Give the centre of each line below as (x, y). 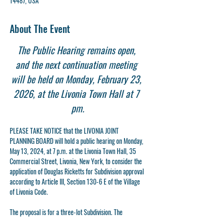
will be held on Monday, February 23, (77, 79)
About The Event (40, 29)
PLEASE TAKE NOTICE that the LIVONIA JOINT (65, 131)
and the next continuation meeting (77, 64)
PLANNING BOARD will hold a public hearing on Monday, (77, 141)
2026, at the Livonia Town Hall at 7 (77, 93)
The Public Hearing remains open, (77, 50)
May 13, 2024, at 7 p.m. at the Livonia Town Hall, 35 (74, 151)
